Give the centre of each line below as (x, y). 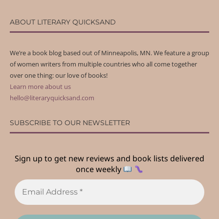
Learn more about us (40, 87)
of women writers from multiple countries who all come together (103, 64)
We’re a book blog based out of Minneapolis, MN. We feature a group (109, 53)
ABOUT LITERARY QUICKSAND (63, 22)
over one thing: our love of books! (59, 76)
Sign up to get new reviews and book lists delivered (109, 159)
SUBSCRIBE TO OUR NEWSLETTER (70, 123)
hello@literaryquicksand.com (52, 98)
